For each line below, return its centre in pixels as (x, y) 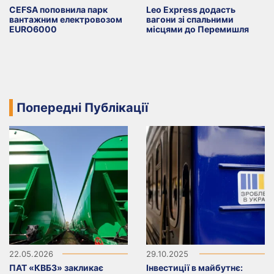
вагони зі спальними (190, 19)
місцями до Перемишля (198, 29)
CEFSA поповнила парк (58, 9)
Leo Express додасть (191, 9)
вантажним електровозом (66, 19)
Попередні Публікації (82, 107)
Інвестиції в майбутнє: (194, 267)
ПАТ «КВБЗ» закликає (56, 267)
